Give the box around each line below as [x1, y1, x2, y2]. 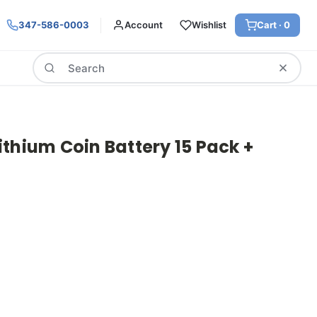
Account [125, 19, 163, 30]
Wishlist [192, 19, 226, 30]
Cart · [257, 19, 284, 30]
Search [33, 54, 65, 66]
